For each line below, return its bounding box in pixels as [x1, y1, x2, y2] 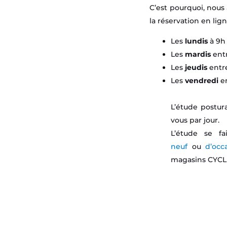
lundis [185, 36, 210, 46]
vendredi [185, 75, 221, 85]
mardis [185, 49, 213, 59]
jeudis [185, 62, 210, 72]
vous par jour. [171, 115, 220, 125]
